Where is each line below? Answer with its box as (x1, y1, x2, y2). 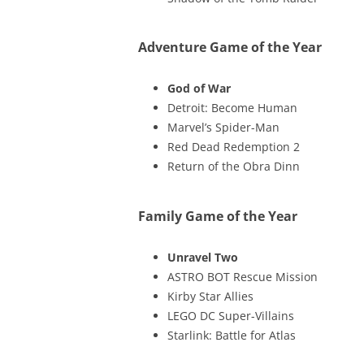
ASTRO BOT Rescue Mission (167, 268, 318, 284)
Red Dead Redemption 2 (167, 139, 300, 154)
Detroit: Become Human (167, 100, 297, 115)
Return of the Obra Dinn (167, 158, 300, 174)
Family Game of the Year (137, 206, 297, 225)
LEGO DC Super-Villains (167, 307, 294, 323)
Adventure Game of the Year (137, 38, 322, 56)
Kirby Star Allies (167, 288, 253, 304)
